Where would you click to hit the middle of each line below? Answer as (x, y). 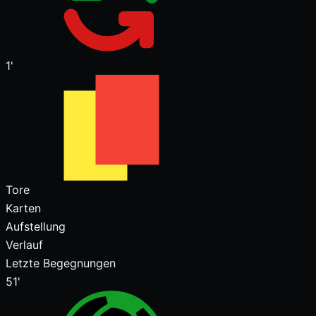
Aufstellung (36, 226)
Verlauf (24, 245)
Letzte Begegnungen (61, 263)
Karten (23, 208)
